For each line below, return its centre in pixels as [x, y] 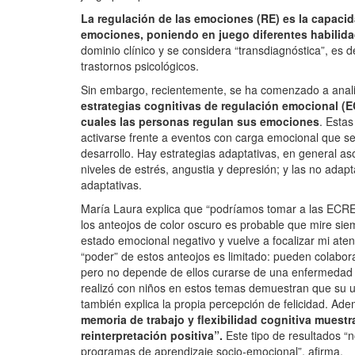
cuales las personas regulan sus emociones [200, 122]
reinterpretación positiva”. [152, 336]
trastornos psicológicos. [140, 66]
